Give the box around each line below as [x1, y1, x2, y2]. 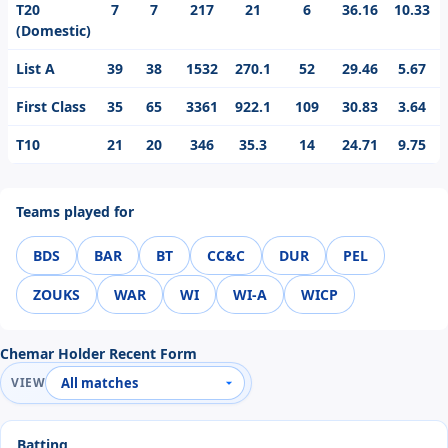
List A [16, 59, 55, 79]
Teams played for [16, 202, 134, 222]
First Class [16, 97, 86, 117]
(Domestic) [16, 21, 91, 41]
